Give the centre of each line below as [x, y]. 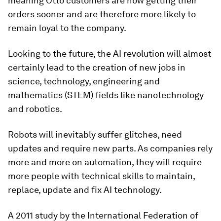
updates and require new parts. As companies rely [110, 148]
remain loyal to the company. [67, 28]
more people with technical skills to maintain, [101, 176]
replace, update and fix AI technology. [85, 190]
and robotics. [35, 109]
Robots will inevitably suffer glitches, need [95, 135]
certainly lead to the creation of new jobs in [97, 68]
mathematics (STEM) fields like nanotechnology [106, 95]
